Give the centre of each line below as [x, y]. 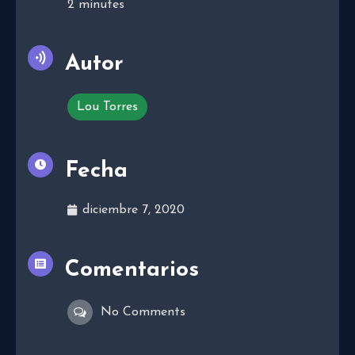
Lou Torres [107, 107]
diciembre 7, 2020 [134, 210]
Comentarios [132, 270]
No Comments [143, 312]
